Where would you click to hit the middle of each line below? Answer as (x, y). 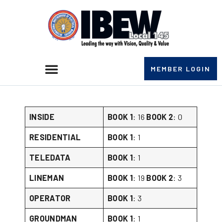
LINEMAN (47, 178)
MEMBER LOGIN (180, 69)
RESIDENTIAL (58, 137)
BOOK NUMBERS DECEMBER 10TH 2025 (94, 73)
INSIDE (42, 117)
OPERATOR (50, 198)
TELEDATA (50, 157)
